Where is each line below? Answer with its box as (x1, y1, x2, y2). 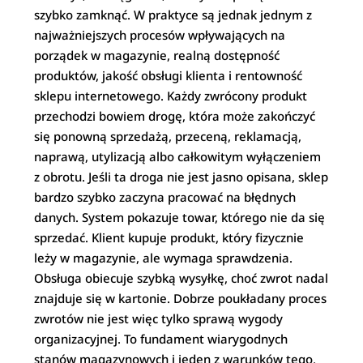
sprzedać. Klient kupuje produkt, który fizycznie (34, 229, 305, 246)
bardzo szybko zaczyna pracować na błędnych (34, 189, 297, 205)
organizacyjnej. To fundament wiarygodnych (34, 331, 288, 347)
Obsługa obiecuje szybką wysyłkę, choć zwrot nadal (34, 270, 329, 286)
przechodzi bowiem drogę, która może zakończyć (34, 108, 316, 124)
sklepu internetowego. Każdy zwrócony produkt (34, 88, 308, 104)
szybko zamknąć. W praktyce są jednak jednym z (34, 6, 313, 23)
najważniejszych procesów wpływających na (34, 27, 286, 43)
